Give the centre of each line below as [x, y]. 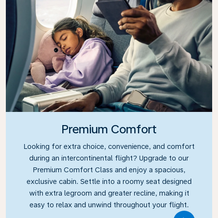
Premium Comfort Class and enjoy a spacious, [109, 169]
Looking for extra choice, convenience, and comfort [109, 146]
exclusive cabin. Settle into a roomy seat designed [109, 181]
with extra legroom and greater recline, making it [109, 193]
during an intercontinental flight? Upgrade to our [109, 158]
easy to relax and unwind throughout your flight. [109, 204]
